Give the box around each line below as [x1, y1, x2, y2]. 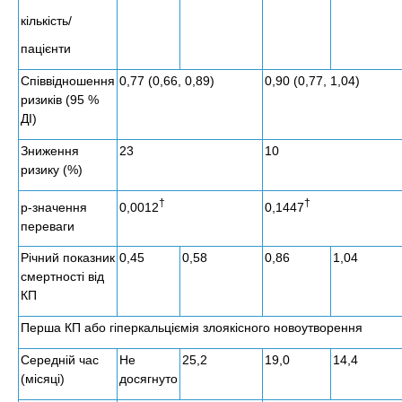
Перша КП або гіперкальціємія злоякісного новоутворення [21, 320, 363, 335]
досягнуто [119, 371, 178, 386]
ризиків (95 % [21, 92, 99, 107]
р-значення [21, 200, 87, 214]
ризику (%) [21, 162, 83, 177]
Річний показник [21, 250, 115, 265]
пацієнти [21, 41, 71, 56]
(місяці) [21, 371, 65, 386]
